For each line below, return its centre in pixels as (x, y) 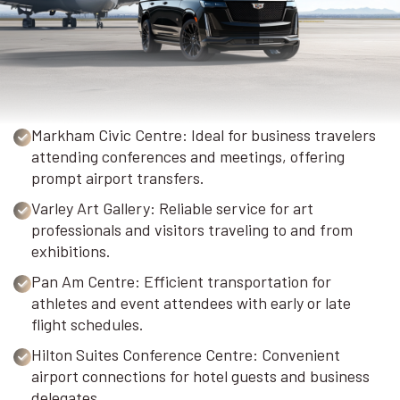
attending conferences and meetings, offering (188, 157)
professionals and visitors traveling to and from (192, 230)
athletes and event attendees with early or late (191, 303)
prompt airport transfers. (118, 178)
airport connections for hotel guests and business (200, 376)
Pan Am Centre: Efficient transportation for (181, 282)
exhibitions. (71, 251)
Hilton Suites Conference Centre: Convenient (186, 355)
